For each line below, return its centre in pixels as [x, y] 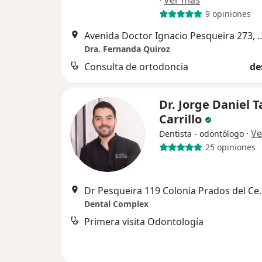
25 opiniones [230, 147]
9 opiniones [228, 14]
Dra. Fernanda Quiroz [127, 49]
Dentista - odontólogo [201, 133]
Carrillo [182, 119]
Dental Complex [116, 204]
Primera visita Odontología [144, 221]
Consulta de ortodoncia [136, 66]
